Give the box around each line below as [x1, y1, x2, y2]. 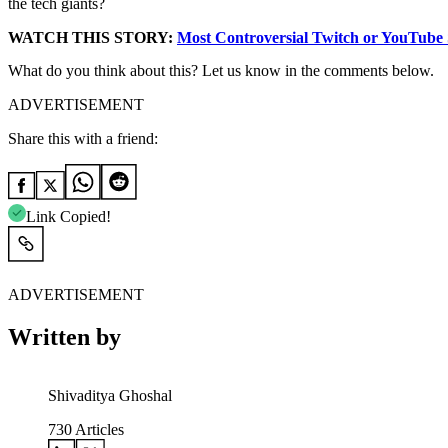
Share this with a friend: [8, 130, 158, 148]
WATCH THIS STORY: [8, 29, 177, 47]
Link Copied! [26, 208, 111, 226]
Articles [72, 421, 124, 439]
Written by [8, 324, 121, 351]
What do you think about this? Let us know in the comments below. [8, 62, 434, 80]
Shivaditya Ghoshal [48, 387, 172, 405]
